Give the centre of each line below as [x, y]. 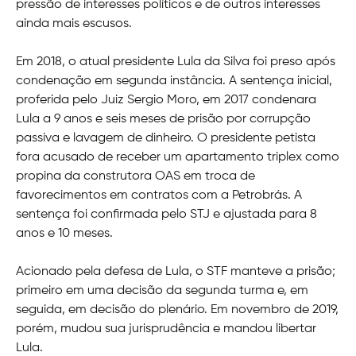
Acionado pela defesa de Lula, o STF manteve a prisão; [176, 272]
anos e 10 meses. [64, 234]
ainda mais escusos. [74, 24]
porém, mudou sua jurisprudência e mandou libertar [166, 329]
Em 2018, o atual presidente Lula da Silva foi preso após [176, 62]
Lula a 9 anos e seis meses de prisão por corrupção [163, 120]
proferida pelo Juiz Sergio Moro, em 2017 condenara [166, 101]
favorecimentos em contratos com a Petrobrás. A [159, 196]
